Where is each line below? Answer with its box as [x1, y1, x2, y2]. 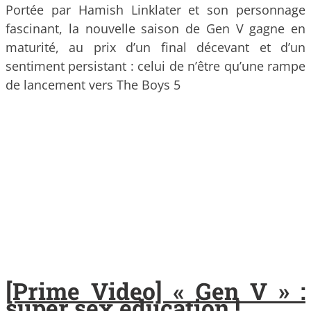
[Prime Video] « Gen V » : [6, 276, 305, 307]
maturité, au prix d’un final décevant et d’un [6, 39, 305, 56]
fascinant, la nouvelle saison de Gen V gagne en [6, 20, 305, 37]
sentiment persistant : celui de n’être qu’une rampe [6, 58, 305, 75]
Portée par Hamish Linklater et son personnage [6, 1, 305, 19]
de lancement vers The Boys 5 [6, 76, 180, 94]
